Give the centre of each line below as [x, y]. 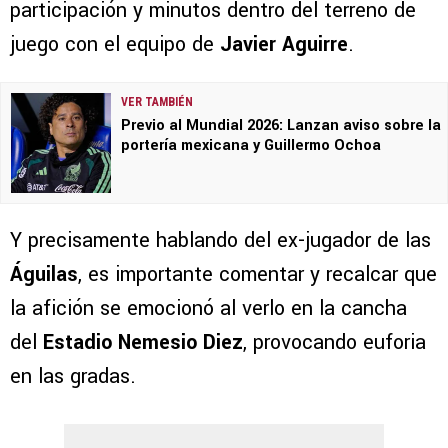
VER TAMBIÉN [157, 102]
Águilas [44, 275]
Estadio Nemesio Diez [143, 343]
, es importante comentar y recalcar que [257, 275]
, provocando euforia [334, 343]
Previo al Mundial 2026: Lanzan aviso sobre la [281, 126]
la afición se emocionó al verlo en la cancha [208, 309]
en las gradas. [73, 377]
